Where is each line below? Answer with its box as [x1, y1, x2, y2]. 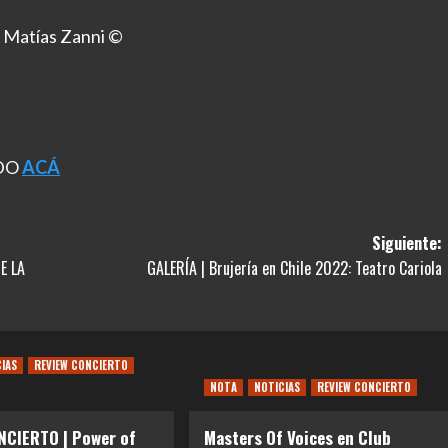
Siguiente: [371, 231, 442, 256]
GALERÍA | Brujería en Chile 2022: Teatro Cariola [146, 256, 442, 281]
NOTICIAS [253, 379, 300, 396]
